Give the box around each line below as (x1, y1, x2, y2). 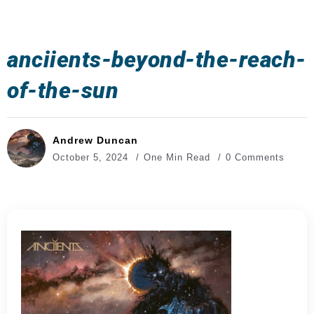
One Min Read (144, 151, 214, 163)
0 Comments (226, 151, 285, 163)
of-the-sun (7, 77, 118, 104)
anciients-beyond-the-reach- (7, 46, 306, 73)
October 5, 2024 (53, 151, 128, 163)
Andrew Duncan (53, 134, 138, 146)
